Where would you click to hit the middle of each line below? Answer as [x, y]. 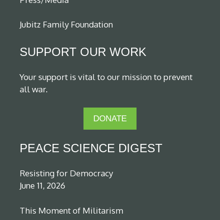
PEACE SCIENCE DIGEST [91, 148]
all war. [34, 89]
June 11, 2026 [42, 186]
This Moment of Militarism [71, 210]
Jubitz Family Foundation [66, 25]
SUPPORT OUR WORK [83, 52]
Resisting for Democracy [66, 173]
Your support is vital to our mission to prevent [106, 77]
